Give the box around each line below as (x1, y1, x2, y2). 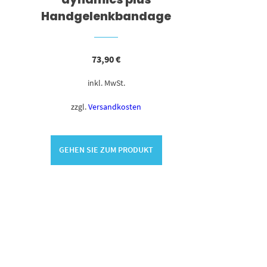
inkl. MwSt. (87, 77, 125, 88)
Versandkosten (88, 101, 142, 112)
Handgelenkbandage (41, 8, 172, 25)
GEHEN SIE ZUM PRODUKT (59, 144, 154, 156)
